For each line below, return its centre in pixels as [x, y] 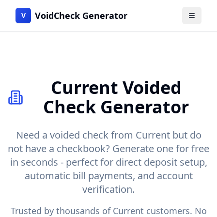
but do [186, 135]
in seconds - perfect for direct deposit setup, [108, 162]
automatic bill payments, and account [108, 176]
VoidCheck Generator [81, 15]
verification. [108, 189]
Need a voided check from [76, 135]
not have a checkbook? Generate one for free [108, 148]
